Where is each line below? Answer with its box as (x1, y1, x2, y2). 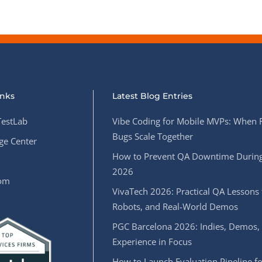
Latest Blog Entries (112, 91, 193, 101)
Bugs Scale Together (112, 130, 194, 142)
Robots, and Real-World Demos (112, 201, 239, 212)
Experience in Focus (112, 236, 192, 247)
